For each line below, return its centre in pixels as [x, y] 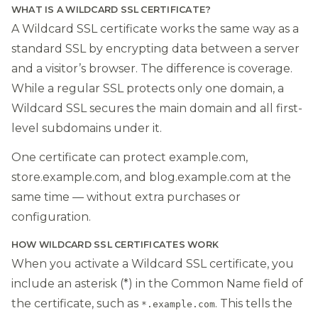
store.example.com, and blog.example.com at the [151, 177]
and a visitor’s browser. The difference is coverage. [152, 69]
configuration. [51, 216]
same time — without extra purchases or [126, 197]
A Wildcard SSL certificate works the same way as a [155, 29]
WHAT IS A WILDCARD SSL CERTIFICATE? [111, 10]
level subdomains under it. [87, 128]
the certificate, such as [76, 304]
